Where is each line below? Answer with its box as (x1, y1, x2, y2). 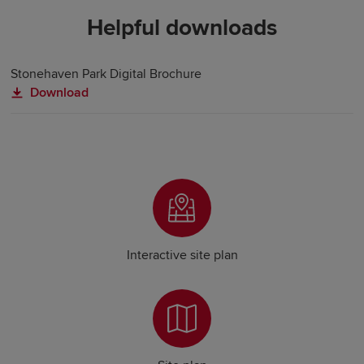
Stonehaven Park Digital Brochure (11, 65, 202, 82)
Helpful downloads (87, 13, 277, 41)
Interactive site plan (126, 246, 238, 263)
